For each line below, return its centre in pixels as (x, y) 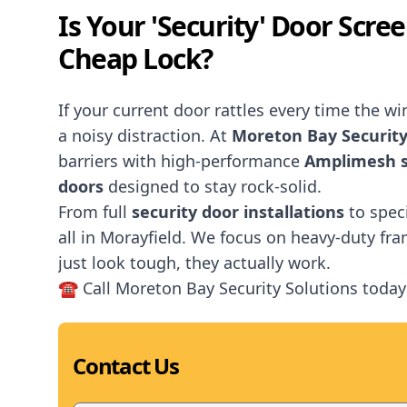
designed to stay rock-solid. (213, 186)
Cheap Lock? (135, 59)
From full (95, 212)
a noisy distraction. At (145, 135)
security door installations (238, 212)
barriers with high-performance (181, 161)
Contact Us (126, 366)
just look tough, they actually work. (194, 263)
